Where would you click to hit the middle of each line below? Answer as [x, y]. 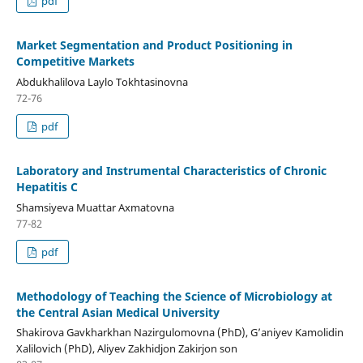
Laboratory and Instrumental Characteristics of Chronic [171, 170]
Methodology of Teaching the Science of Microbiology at [174, 296]
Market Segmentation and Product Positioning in [154, 45]
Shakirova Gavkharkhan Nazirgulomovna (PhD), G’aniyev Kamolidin [179, 333]
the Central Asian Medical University [117, 312]
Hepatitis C [47, 186]
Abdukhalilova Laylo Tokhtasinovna [102, 81]
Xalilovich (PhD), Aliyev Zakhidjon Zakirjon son [126, 349]
